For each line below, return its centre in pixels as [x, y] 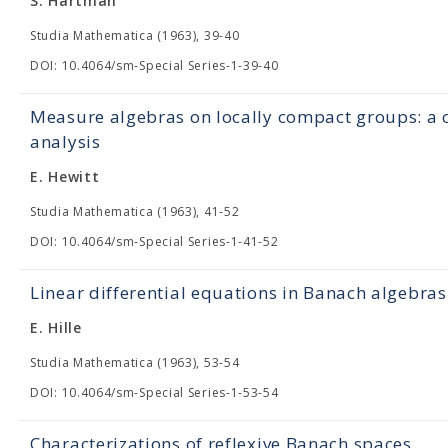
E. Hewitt [65, 176]
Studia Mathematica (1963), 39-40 [135, 35]
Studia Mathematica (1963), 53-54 [135, 362]
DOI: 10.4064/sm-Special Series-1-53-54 [154, 392]
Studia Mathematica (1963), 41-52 [135, 211]
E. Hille [56, 327]
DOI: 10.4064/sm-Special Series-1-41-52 [154, 241]
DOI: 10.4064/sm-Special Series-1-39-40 [154, 65]
